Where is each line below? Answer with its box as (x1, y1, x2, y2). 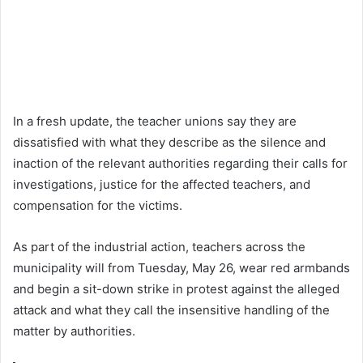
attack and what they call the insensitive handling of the (13, 302, 330, 318)
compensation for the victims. (13, 198, 182, 214)
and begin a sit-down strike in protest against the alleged (13, 281, 340, 297)
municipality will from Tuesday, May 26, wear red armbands (13, 260, 350, 276)
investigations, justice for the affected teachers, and (13, 177, 310, 193)
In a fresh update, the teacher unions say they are (13, 113, 297, 130)
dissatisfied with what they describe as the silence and (13, 135, 326, 151)
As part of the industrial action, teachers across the (13, 239, 305, 255)
